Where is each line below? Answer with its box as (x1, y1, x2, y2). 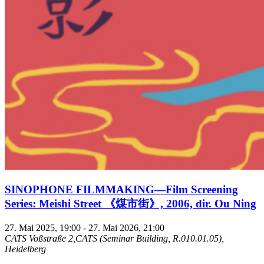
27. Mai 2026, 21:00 (88, 222, 164, 233)
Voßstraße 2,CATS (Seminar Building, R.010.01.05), (29, 233, 224, 243)
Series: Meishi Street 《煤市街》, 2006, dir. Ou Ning (5, 197, 256, 210)
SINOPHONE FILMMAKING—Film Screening (5, 183, 238, 196)
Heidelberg (5, 243, 46, 254)
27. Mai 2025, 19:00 (5, 222, 81, 233)
